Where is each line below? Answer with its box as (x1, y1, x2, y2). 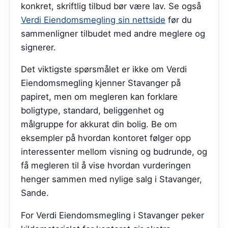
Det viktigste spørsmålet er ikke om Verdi (21, 64, 187, 75)
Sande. (21, 188, 49, 198)
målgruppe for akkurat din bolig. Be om (21, 119, 177, 130)
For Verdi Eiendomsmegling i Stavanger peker (21, 210, 204, 221)
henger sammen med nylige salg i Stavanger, (21, 174, 202, 185)
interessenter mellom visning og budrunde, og (21, 147, 207, 157)
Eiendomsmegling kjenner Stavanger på (21, 78, 181, 89)
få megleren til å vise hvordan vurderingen (21, 160, 191, 171)
